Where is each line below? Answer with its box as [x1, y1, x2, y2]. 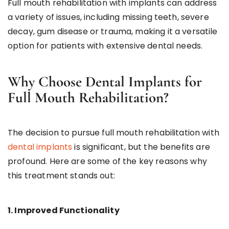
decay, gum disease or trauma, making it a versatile [8, 25, 218, 37]
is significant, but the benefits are [72, 141, 210, 153]
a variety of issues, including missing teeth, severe [8, 11, 209, 23]
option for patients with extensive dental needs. [8, 39, 203, 52]
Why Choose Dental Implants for [8, 72, 202, 90]
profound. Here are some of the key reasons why [8, 155, 207, 167]
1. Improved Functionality [8, 204, 120, 216]
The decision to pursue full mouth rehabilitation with [8, 126, 219, 139]
